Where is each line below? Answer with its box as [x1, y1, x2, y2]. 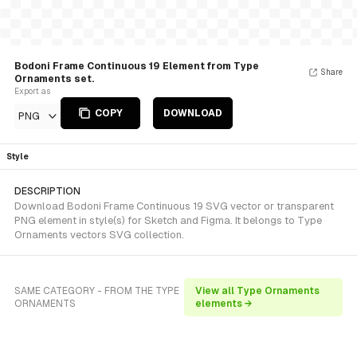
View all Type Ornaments [194, 285, 320, 296]
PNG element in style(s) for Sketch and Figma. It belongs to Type [14, 214, 322, 226]
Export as [14, 87, 50, 96]
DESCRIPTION [14, 186, 80, 197]
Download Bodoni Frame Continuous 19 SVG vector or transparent [14, 200, 334, 212]
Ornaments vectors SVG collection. [14, 229, 184, 241]
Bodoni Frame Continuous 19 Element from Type [14, 61, 259, 72]
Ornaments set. [14, 73, 94, 84]
